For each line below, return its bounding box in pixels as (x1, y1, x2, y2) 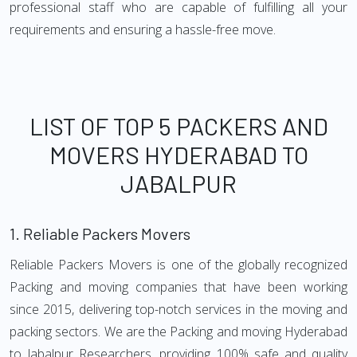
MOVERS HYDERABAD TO (49, 140, 308, 169)
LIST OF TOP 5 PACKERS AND (29, 112, 328, 140)
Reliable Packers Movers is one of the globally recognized (10, 256, 347, 273)
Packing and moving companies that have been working (10, 278, 347, 296)
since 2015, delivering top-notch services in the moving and (10, 300, 347, 318)
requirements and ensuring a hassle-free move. (10, 21, 276, 38)
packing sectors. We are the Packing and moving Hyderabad (10, 323, 347, 340)
